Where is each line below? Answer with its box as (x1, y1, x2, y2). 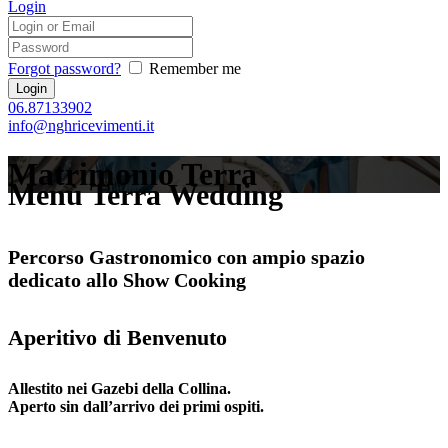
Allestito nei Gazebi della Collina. (8, 380, 231, 398)
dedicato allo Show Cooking (8, 268, 246, 291)
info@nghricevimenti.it (8, 117, 154, 134)
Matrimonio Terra (8, 156, 257, 193)
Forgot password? (8, 60, 121, 77)
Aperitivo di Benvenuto (8, 325, 227, 351)
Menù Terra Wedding (8, 178, 283, 212)
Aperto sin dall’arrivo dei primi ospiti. (8, 398, 264, 416)
